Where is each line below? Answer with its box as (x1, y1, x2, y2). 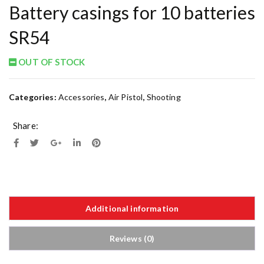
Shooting (146, 91, 181, 102)
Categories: (9, 91, 58, 102)
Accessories (58, 91, 105, 102)
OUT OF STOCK (16, 56, 85, 67)
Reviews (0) (109, 233, 155, 243)
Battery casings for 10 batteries (9, 1, 255, 23)
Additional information (85, 203, 179, 213)
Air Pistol (108, 91, 143, 102)
